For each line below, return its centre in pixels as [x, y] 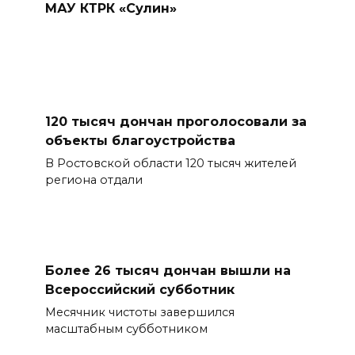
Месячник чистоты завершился [139, 312]
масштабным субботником [126, 328]
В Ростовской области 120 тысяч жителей [170, 163]
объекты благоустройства [140, 140]
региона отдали [94, 179]
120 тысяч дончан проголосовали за [176, 121]
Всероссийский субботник [139, 289]
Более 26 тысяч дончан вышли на [168, 270]
